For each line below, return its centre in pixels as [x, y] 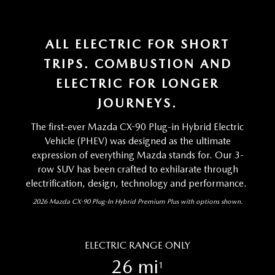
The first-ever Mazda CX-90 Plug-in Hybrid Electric [137, 126]
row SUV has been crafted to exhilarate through [137, 169]
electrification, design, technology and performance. [137, 183]
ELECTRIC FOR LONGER [137, 84]
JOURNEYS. [137, 103]
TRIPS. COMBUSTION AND [137, 64]
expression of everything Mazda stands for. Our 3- [137, 155]
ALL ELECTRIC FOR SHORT [137, 45]
